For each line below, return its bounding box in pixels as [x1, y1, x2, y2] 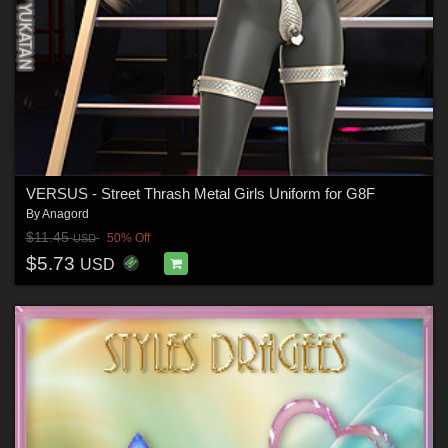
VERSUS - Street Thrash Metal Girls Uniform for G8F [25, 184, 375, 202]
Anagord [41, 206, 89, 221]
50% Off [106, 231, 150, 246]
